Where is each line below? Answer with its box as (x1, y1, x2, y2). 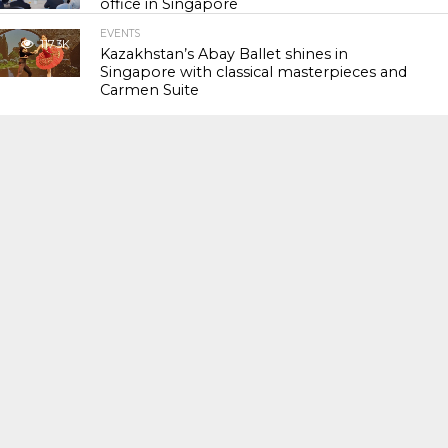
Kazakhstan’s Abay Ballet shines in (100, 45, 349, 63)
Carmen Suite (100, 81, 200, 99)
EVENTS (100, 27, 141, 40)
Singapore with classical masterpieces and (100, 63, 408, 81)
